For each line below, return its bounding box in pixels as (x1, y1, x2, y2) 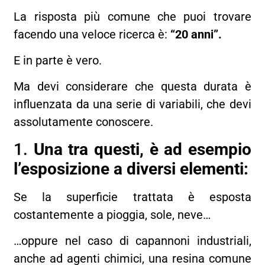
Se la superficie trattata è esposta (14, 189, 251, 204)
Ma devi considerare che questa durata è (14, 79, 251, 94)
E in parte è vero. (14, 53, 102, 67)
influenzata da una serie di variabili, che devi (14, 97, 251, 112)
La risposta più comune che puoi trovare (14, 9, 251, 24)
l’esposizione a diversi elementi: (14, 159, 249, 179)
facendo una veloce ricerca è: (14, 27, 171, 41)
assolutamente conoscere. (14, 115, 154, 130)
